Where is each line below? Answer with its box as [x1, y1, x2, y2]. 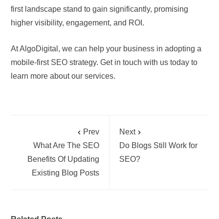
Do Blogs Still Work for [119, 141, 197, 150]
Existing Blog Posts [32, 168, 99, 177]
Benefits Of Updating [27, 154, 99, 163]
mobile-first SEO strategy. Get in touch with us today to [11, 58, 198, 66]
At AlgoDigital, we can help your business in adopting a [11, 44, 202, 53]
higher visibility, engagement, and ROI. [11, 18, 145, 27]
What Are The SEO [33, 141, 99, 150]
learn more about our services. [11, 71, 116, 80]
